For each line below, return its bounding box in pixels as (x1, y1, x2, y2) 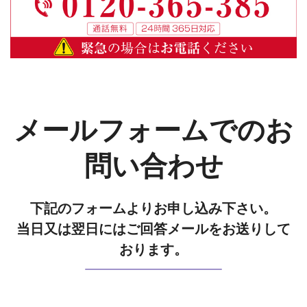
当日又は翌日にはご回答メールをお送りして (16, 221, 291, 236)
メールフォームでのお (14, 114, 293, 146)
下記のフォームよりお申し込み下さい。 (30, 200, 277, 216)
